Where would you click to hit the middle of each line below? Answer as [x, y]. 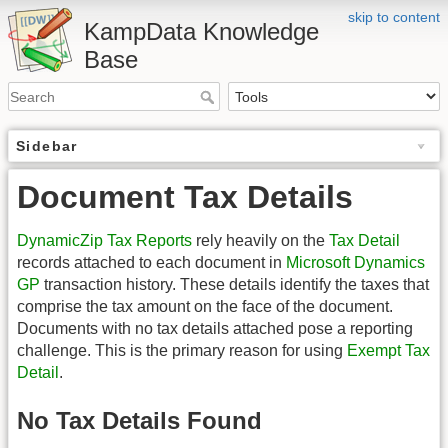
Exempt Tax [388, 351]
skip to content [394, 17]
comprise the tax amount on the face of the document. [205, 307]
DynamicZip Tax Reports [104, 241]
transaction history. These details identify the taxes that [234, 285]
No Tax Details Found [139, 420]
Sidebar [47, 146]
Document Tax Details [185, 197]
